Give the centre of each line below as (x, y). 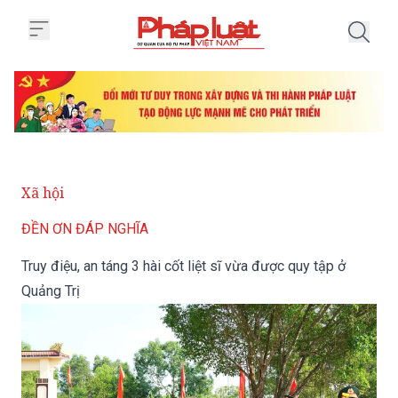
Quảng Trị (51, 291)
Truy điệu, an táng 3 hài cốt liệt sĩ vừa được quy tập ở (183, 267)
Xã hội (43, 193)
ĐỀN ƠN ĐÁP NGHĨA (85, 229)
